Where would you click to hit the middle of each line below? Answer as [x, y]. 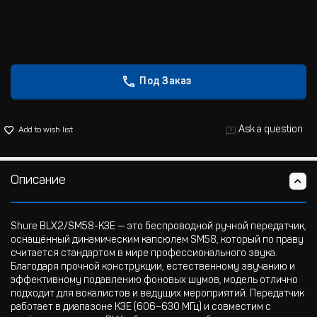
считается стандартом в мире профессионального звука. [144, 254]
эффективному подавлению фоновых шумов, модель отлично [154, 281]
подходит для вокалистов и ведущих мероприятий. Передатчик [157, 294]
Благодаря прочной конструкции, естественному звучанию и [153, 267]
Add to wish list [46, 130]
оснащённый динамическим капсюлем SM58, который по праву [157, 241]
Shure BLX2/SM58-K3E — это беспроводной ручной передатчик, [158, 227]
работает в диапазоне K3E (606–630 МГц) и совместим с [141, 308]
